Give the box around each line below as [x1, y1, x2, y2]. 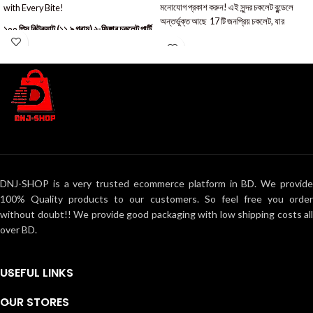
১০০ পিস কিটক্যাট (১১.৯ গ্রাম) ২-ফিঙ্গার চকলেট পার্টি [3, 24, 152, 34]
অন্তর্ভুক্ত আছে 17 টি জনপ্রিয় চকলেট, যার [160, 16, 284, 27]
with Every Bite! [3, 3, 64, 13]
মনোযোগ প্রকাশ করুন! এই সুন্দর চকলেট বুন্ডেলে [160, 2, 293, 13]
